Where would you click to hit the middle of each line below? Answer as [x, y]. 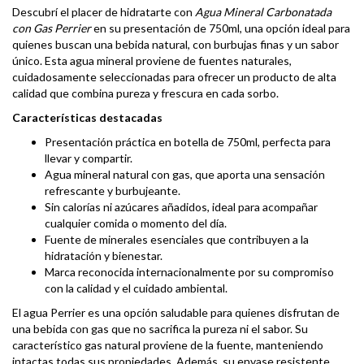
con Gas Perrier [52, 28]
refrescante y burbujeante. [113, 191]
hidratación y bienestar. [104, 256]
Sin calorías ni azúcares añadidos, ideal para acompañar [181, 207]
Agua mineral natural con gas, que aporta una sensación [185, 174]
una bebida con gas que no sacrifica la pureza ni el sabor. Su [160, 329]
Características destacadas [87, 117]
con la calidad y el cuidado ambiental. [136, 288]
